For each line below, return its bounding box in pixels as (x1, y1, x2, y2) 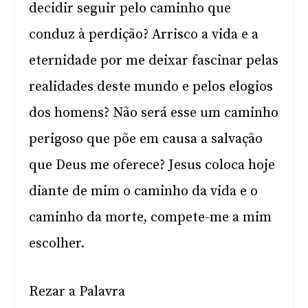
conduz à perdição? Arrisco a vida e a (29, 26, 259, 43)
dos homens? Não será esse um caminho (29, 104, 279, 122)
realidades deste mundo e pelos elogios (29, 78, 274, 96)
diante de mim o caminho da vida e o (29, 183, 258, 200)
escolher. (29, 235, 85, 252)
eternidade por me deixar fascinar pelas (29, 52, 279, 69)
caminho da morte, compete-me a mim (29, 209, 272, 226)
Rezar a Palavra (29, 283, 126, 300)
